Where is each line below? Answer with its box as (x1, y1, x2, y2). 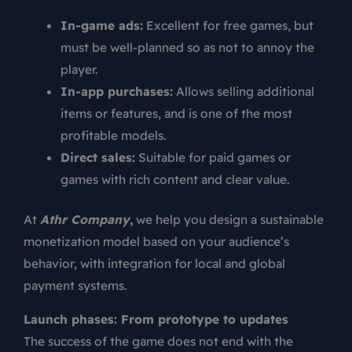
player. (60, 60, 98, 77)
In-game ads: (60, 16, 143, 33)
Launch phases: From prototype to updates (24, 311, 288, 328)
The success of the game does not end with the (24, 333, 293, 350)
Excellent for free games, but (142, 16, 313, 33)
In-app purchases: (60, 82, 173, 99)
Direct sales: (60, 148, 135, 165)
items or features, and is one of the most (60, 104, 292, 121)
